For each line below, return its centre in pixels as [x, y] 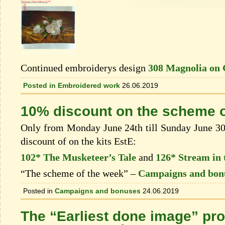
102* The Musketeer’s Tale [78, 157]
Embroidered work [89, 86]
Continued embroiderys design [84, 68]
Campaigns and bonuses [98, 191]
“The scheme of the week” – [79, 173]
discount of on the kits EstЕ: [78, 141]
